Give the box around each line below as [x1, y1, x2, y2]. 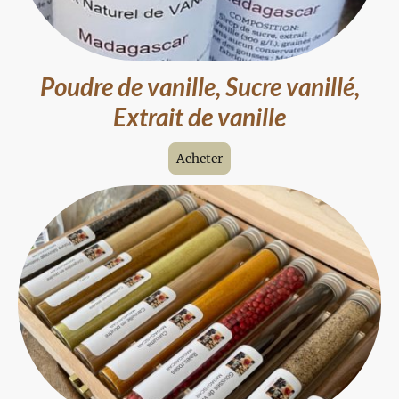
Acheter [176, 151, 223, 167]
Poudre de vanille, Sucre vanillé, [39, 71, 360, 102]
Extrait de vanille [113, 102, 286, 133]
